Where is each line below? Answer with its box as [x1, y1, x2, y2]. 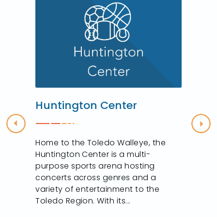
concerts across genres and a [35, 171, 156, 183]
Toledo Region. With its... [35, 195, 131, 206]
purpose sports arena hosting [35, 160, 155, 171]
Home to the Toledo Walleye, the [35, 137, 166, 148]
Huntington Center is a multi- [35, 148, 151, 160]
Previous [15, 123, 48, 134]
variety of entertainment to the [35, 183, 160, 195]
